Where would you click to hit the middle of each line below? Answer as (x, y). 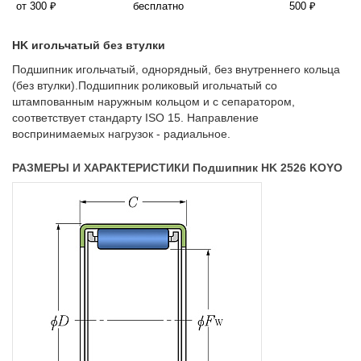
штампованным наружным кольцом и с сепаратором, (154, 102)
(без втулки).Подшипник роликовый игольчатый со (145, 86)
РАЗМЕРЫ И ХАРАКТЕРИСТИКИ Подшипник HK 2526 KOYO (177, 168)
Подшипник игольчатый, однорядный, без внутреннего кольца (176, 70)
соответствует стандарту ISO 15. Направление (135, 118)
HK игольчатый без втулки (89, 46)
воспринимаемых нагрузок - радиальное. (121, 134)
